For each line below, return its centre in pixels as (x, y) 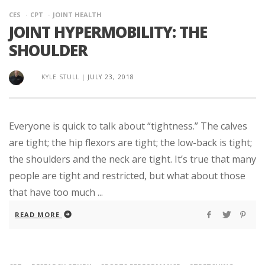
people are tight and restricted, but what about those (127, 176)
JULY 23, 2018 (111, 77)
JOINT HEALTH (77, 14)
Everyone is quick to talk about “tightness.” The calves (128, 126)
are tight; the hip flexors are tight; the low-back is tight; (130, 143)
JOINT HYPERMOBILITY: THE (108, 32)
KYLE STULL (60, 77)
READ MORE (37, 214)
